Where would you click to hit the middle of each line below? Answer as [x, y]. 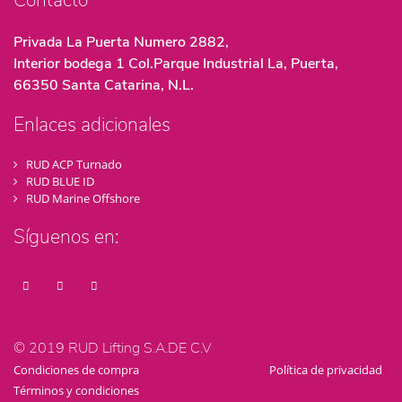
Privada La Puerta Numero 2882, [121, 43]
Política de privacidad [325, 369]
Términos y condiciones [76, 390]
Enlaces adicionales [92, 125]
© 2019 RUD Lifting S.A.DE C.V [113, 348]
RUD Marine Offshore [83, 199]
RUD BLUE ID [61, 182]
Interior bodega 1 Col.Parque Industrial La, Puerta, [176, 64]
